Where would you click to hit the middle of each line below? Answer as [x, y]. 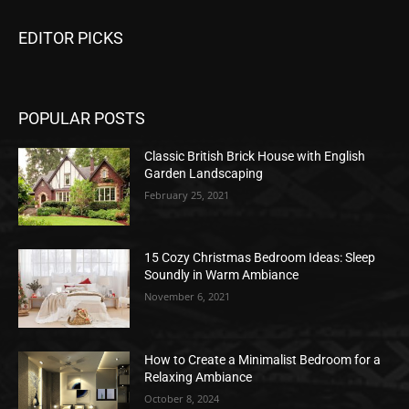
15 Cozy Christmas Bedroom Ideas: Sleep [260, 258]
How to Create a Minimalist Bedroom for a [263, 360]
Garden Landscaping [204, 173]
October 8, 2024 [182, 399]
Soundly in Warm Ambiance [222, 275]
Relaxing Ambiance [199, 378]
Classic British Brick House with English [255, 156]
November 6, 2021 [188, 297]
